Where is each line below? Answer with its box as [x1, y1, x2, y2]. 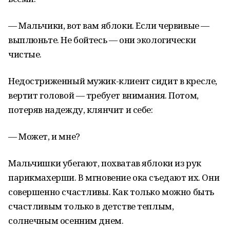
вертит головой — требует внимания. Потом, [8, 89, 199, 101]
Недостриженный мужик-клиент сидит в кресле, [8, 75, 217, 87]
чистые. [8, 48, 42, 60]
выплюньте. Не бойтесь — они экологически [8, 34, 196, 46]
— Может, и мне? [8, 130, 80, 142]
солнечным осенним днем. [8, 215, 124, 226]
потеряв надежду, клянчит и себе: [8, 104, 153, 116]
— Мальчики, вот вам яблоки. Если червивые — [8, 20, 209, 31]
